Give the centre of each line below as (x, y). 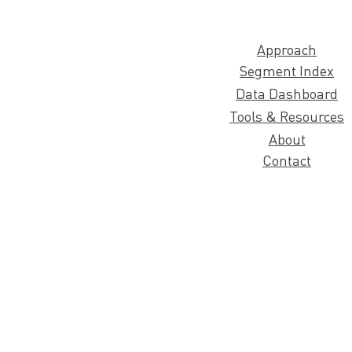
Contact (287, 160)
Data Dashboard (287, 93)
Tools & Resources (287, 116)
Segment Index (287, 70)
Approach (287, 49)
